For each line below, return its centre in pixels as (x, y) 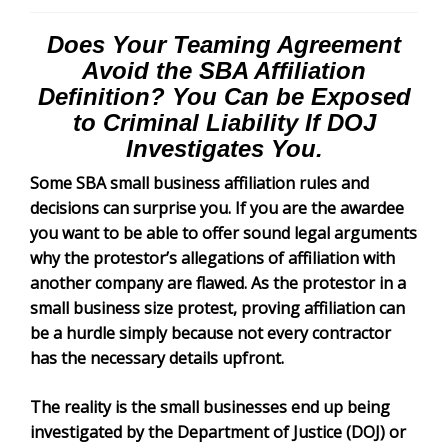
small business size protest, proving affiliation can (219, 309)
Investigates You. (224, 148)
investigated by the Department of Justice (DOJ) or (221, 433)
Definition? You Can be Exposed (224, 96)
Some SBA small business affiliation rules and (204, 184)
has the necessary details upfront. (164, 359)
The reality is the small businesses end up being (212, 408)
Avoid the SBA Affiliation (224, 70)
